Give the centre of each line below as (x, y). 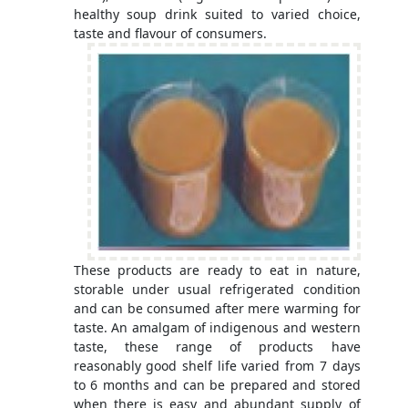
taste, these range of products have (217, 347)
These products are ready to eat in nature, (217, 270)
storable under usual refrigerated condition (217, 290)
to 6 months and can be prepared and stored (217, 385)
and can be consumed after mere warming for (217, 309)
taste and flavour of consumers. (170, 34)
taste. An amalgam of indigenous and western (217, 328)
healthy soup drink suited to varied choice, (217, 15)
